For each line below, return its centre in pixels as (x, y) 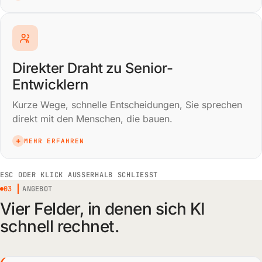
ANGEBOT (37, 189)
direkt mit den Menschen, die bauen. (92, 119)
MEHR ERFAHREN (54, 141)
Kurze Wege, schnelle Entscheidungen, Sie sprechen (127, 105)
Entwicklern (50, 85)
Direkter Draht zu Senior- (93, 68)
